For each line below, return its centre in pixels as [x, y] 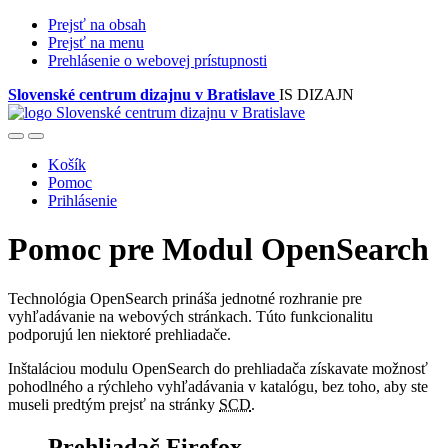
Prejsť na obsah [97, 24]
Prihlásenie [82, 200]
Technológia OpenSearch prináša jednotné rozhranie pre [185, 298]
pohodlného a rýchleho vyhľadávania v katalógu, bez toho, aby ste [218, 386]
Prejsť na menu [96, 42]
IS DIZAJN [316, 94]
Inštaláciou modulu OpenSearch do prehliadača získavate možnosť [218, 368]
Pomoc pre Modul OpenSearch [218, 249]
